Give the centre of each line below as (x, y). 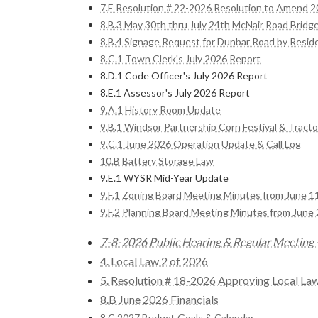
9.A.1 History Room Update (160, 109)
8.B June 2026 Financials (159, 299)
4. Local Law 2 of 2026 (154, 261)
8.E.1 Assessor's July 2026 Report (175, 92)
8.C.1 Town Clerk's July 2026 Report (180, 58)
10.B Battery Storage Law (157, 160)
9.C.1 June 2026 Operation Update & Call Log (201, 143)
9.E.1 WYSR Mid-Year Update (164, 177)
